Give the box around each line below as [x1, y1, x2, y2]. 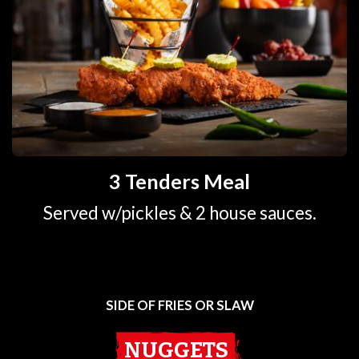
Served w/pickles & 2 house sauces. [42, 201, 317, 224]
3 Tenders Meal [109, 169, 250, 194]
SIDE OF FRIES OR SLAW [105, 297, 254, 313]
